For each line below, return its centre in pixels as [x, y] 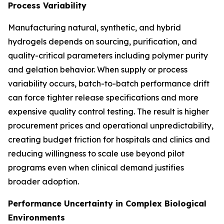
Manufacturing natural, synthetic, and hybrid [94, 27]
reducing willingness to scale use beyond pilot [96, 153]
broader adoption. [43, 181]
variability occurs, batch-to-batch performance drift [109, 83]
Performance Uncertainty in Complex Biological [107, 203]
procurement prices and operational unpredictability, [111, 125]
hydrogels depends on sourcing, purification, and [102, 41]
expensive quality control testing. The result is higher [108, 111]
